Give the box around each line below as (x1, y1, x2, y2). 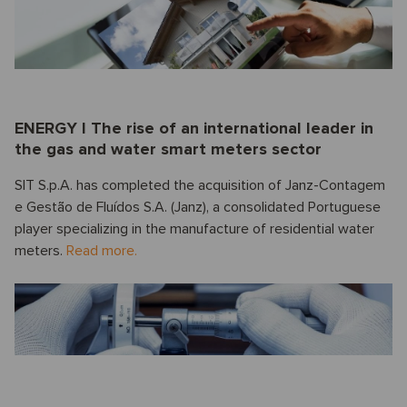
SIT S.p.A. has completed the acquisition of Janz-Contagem (15, 176, 385, 195)
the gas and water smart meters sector (15, 139, 322, 160)
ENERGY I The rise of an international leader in (15, 118, 373, 139)
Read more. (66, 242, 137, 261)
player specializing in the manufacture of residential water (15, 220, 374, 239)
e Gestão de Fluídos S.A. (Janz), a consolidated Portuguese (15, 198, 381, 217)
